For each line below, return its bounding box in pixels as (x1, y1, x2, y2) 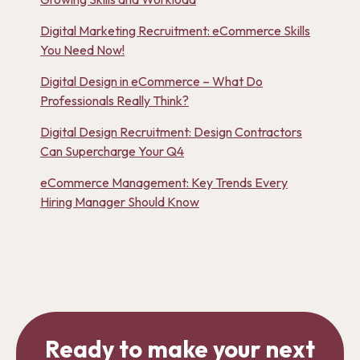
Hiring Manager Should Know (40, 194, 199, 210)
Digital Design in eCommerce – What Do (40, 73, 263, 89)
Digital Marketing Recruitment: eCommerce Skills (40, 22, 310, 39)
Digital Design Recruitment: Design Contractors (40, 124, 302, 140)
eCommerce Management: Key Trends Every (40, 174, 288, 190)
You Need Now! (40, 42, 125, 58)
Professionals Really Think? (40, 92, 189, 108)
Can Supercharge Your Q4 (40, 143, 184, 159)
